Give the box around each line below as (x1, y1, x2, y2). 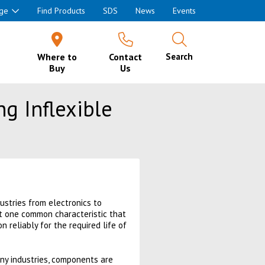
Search (166, 51, 193, 62)
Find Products (37, 5, 85, 16)
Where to (37, 51, 77, 63)
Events (173, 5, 196, 16)
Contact (109, 51, 143, 63)
